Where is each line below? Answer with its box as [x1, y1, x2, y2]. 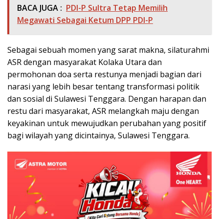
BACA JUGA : [17, 2, 62, 14]
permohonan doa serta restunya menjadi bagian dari [7, 69, 201, 80]
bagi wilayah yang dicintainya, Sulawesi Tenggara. [7, 130, 190, 141]
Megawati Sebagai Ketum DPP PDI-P [17, 15, 153, 26]
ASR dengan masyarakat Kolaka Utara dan [7, 57, 162, 68]
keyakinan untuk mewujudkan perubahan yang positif [7, 118, 206, 129]
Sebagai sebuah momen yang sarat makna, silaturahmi [7, 44, 209, 56]
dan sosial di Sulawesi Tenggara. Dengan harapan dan [7, 93, 206, 105]
